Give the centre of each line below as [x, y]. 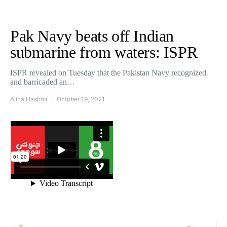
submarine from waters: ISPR [104, 52]
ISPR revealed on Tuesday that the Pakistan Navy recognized [108, 73]
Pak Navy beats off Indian [92, 36]
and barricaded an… [43, 82]
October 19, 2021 [81, 99]
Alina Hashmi [29, 99]
